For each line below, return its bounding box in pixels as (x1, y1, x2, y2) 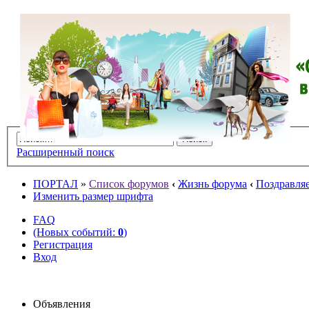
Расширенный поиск (17, 146, 114, 158)
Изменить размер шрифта (33, 190, 153, 202)
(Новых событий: (33, 226, 118, 238)
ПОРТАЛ (33, 177, 78, 190)
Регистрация (33, 238, 92, 250)
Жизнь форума (178, 177, 247, 190)
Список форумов (89, 177, 169, 190)
